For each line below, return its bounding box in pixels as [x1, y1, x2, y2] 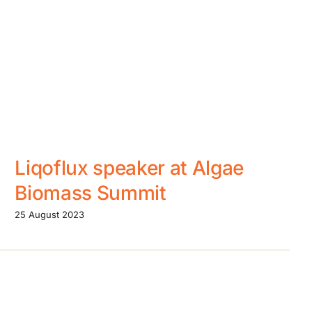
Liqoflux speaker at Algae [15, 156, 244, 180]
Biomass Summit [15, 181, 166, 205]
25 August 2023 [15, 208, 85, 220]
